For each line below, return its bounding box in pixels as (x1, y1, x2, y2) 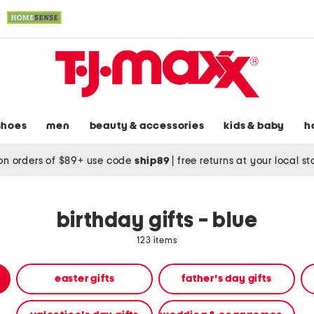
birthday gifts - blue (56, 210, 258, 232)
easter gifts (54, 273, 115, 285)
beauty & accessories (89, 121, 205, 132)
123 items (137, 236, 177, 246)
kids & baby (224, 121, 285, 132)
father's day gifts (182, 273, 272, 285)
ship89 (134, 155, 172, 166)
